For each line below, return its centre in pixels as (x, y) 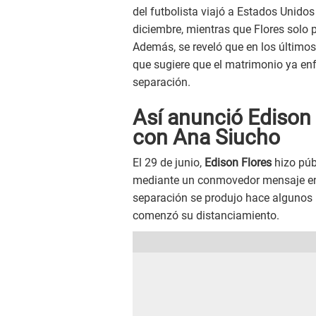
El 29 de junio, (169, 163)
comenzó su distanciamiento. (206, 216)
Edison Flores (238, 163)
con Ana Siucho (206, 138)
